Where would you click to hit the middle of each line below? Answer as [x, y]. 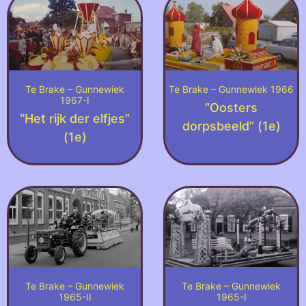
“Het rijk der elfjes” [75, 118]
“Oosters [231, 107]
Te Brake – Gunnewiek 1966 [231, 89]
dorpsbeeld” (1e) [231, 126]
